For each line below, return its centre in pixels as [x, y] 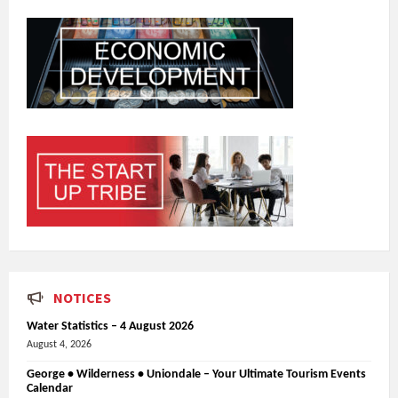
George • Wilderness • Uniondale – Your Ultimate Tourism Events [196, 374]
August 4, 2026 [59, 344]
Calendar [50, 388]
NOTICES [82, 297]
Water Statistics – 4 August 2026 [110, 326]
